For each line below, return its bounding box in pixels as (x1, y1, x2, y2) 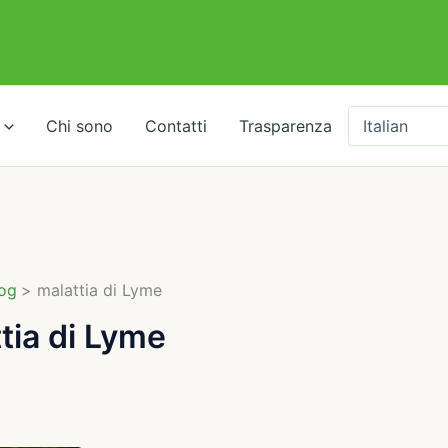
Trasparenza (238, 116, 332, 136)
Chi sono (45, 116, 113, 136)
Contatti (144, 116, 207, 136)
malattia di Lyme (37, 280, 163, 300)
